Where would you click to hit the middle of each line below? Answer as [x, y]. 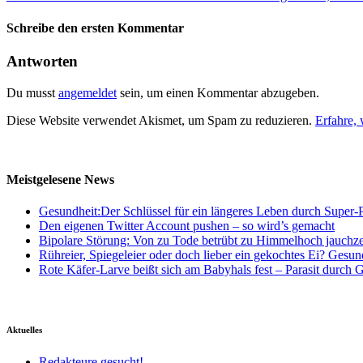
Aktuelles [24, 330]
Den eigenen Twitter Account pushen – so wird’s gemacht [187, 226]
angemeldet [88, 92]
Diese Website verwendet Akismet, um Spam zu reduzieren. [161, 120]
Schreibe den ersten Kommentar [95, 28]
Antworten [42, 61]
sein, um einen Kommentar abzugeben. [218, 92]
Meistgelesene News [60, 179]
